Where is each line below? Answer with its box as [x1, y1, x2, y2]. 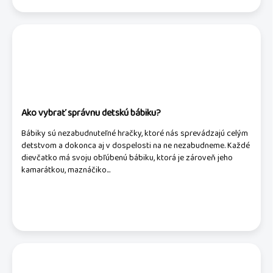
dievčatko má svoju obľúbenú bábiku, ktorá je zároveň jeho [21, 151, 233, 165]
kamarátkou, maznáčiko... [21, 163, 110, 177]
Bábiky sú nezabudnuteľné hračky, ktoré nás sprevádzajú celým [21, 127, 248, 140]
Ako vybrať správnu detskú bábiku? [21, 105, 161, 121]
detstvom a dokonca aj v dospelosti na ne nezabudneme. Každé [21, 139, 250, 152]
